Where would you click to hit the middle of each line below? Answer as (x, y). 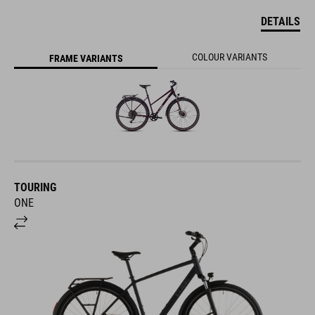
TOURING (35, 187)
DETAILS (281, 22)
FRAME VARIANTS (86, 58)
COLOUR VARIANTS (229, 57)
